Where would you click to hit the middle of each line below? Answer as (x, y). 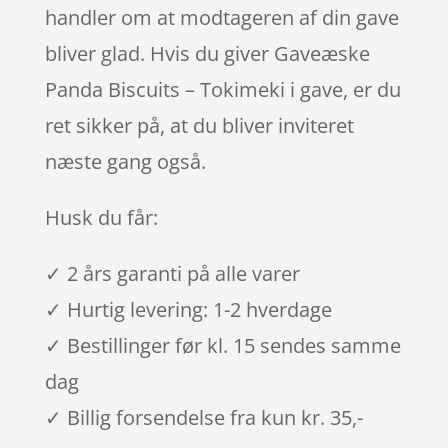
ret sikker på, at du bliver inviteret (199, 125)
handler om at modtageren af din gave (221, 17)
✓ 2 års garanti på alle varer (172, 273)
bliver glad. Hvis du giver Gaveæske (207, 53)
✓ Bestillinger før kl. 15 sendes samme (222, 345)
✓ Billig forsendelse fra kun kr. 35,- (203, 417)
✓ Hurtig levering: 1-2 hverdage (188, 309)
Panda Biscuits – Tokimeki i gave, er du (222, 89)
